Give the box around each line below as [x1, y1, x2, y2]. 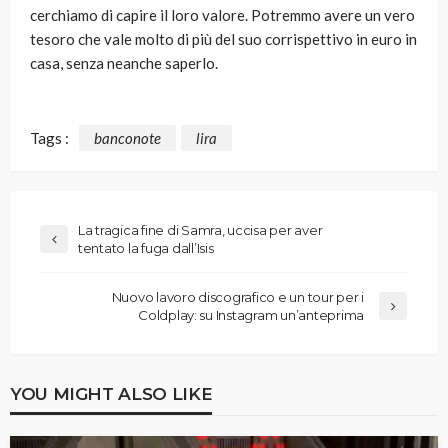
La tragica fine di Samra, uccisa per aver [78, 221, 323, 238]
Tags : [30, 128, 69, 147]
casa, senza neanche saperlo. [30, 54, 218, 73]
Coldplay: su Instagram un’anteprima [138, 306, 364, 323]
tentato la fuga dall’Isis [78, 239, 214, 256]
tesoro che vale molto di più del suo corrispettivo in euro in [30, 30, 417, 49]
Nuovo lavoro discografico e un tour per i [111, 288, 364, 305]
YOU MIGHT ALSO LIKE [10, 382, 213, 404]
